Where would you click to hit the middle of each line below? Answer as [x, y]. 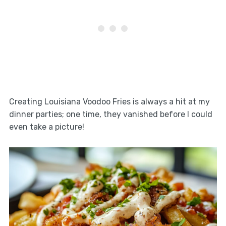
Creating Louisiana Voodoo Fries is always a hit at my [109, 101]
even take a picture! [46, 127]
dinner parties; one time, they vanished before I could [110, 114]
